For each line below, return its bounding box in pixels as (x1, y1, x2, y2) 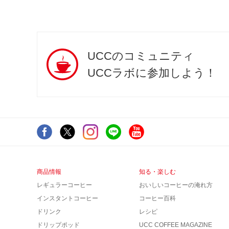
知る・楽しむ (139, 168, 176, 175)
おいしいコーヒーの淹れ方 (139, 181, 213, 189)
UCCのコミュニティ (87, 50, 194, 62)
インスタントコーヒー (37, 195, 98, 202)
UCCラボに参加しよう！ (87, 66, 216, 79)
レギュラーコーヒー (37, 181, 92, 189)
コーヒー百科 (139, 195, 176, 202)
